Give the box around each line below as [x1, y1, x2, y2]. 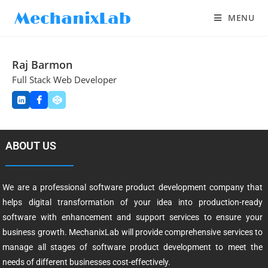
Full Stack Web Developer [12, 74, 117, 86]
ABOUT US [5, 139, 56, 152]
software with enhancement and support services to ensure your [2, 212, 263, 222]
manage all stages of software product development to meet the [2, 242, 263, 252]
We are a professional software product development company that [2, 182, 263, 192]
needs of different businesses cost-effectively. [2, 257, 171, 267]
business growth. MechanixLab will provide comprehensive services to [2, 227, 263, 237]
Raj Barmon [12, 57, 72, 72]
